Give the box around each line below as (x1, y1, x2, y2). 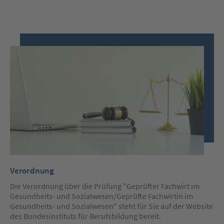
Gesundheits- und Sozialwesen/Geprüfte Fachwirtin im (9, 191, 193, 201)
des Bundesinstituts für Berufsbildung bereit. (9, 211, 161, 221)
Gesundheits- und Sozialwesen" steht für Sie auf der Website (9, 201, 213, 211)
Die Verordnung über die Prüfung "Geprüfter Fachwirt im (9, 181, 199, 191)
